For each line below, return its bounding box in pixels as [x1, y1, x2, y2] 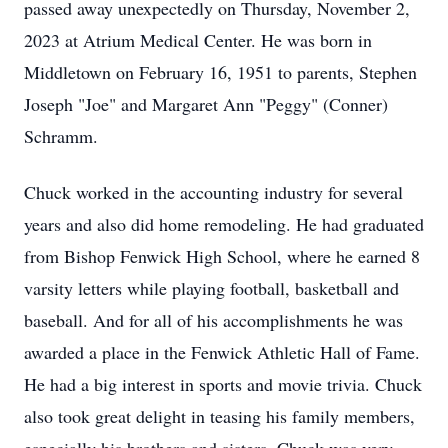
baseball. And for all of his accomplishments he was [24, 308, 403, 332]
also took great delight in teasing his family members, [24, 404, 415, 428]
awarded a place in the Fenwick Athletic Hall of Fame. [24, 340, 420, 364]
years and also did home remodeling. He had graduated [24, 212, 424, 236]
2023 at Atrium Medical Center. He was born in [24, 28, 372, 52]
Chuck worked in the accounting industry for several [24, 180, 403, 204]
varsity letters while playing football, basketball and [24, 276, 399, 300]
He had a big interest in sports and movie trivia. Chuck [24, 372, 422, 396]
